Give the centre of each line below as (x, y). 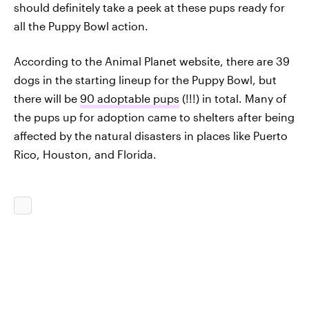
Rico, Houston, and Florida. (85, 154)
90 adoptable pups (130, 98)
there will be (47, 98)
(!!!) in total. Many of (233, 98)
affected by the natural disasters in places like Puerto (151, 136)
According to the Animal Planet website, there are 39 (152, 61)
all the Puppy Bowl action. (81, 26)
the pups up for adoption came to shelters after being (154, 117)
